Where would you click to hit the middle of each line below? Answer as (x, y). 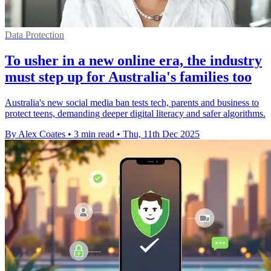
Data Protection (34, 34)
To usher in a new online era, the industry (133, 60)
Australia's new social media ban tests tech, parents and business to (132, 102)
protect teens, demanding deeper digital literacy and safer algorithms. (135, 113)
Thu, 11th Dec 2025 (161, 134)
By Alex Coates (35, 134)
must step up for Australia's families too (128, 77)
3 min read (94, 134)
